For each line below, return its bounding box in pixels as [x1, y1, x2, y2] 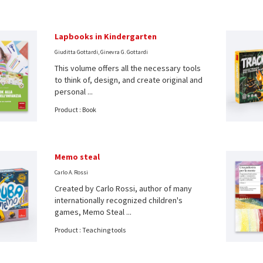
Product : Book [54, 105, 96, 114]
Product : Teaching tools [54, 225, 126, 234]
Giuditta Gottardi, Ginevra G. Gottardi [54, 48, 148, 56]
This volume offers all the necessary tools [54, 63, 201, 73]
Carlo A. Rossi [54, 168, 88, 176]
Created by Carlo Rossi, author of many [54, 183, 192, 194]
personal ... [54, 86, 93, 97]
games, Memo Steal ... [54, 206, 131, 217]
